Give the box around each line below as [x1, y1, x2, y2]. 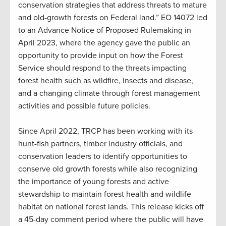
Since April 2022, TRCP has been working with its [18, 126, 193, 137]
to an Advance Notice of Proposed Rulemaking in [18, 25, 191, 36]
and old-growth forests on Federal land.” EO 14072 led [18, 13, 207, 23]
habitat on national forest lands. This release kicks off [18, 202, 204, 212]
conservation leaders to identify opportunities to [18, 151, 187, 162]
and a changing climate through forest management [18, 88, 200, 99]
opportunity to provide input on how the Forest [18, 50, 183, 61]
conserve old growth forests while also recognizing [18, 164, 197, 175]
